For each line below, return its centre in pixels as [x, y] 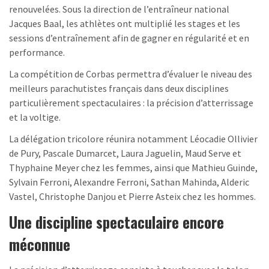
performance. [37, 53]
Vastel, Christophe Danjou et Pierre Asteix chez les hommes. [132, 197]
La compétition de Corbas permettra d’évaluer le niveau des [131, 74]
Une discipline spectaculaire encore [116, 222]
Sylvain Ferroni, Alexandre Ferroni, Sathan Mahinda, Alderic [129, 182]
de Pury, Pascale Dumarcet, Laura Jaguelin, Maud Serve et [125, 153]
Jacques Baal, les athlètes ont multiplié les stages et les [125, 24]
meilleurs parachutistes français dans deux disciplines [119, 89]
